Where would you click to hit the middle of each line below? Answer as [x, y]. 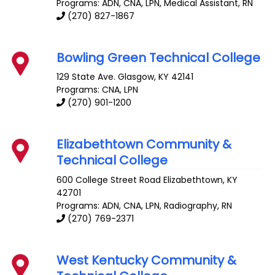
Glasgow [136, 77]
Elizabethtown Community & [144, 145]
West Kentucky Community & [147, 261]
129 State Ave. [86, 77]
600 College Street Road [109, 180]
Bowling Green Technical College [159, 57]
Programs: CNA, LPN [98, 90]
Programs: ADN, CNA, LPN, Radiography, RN [145, 206]
